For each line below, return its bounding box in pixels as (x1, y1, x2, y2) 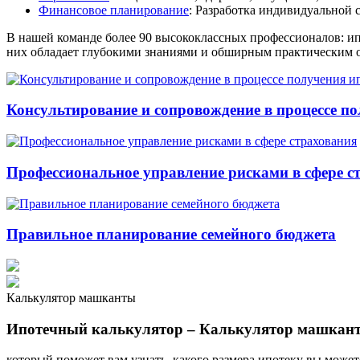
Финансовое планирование (39, 2, 189, 17)
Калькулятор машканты (6, 290, 136, 305)
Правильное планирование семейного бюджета (6, 226, 336, 243)
